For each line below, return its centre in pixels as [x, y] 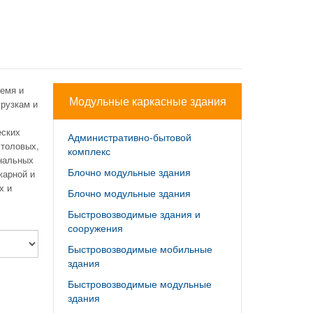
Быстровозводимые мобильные [140, 249]
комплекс [89, 151]
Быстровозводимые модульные [140, 284]
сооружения [95, 228]
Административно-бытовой [130, 137]
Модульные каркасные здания [147, 101]
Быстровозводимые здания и [134, 214]
